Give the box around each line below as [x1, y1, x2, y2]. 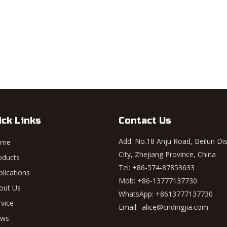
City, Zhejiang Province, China [119, 149, 216, 159]
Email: [119, 202, 142, 212]
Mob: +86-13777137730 [119, 176, 197, 185]
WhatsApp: [119, 189, 156, 199]
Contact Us [119, 115, 171, 126]
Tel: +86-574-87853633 [119, 163, 195, 172]
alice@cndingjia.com [142, 202, 208, 212]
